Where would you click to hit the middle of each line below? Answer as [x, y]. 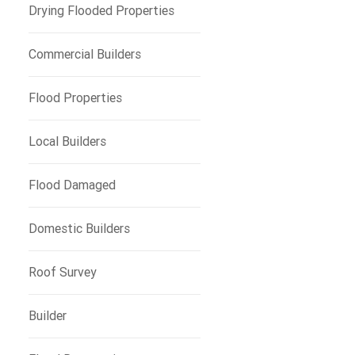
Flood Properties [75, 98]
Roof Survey [62, 272]
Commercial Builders [84, 54]
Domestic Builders [79, 229]
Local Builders [67, 141]
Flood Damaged [72, 185]
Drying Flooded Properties [101, 11]
